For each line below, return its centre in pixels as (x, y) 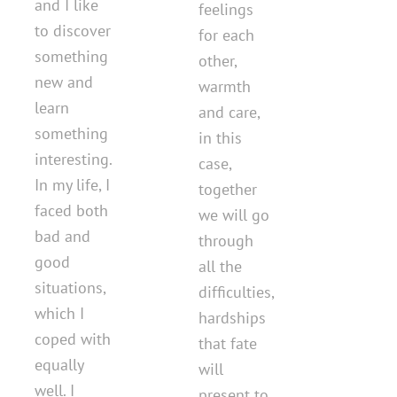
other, (218, 60)
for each (226, 35)
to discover (73, 30)
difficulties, (236, 292)
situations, (70, 287)
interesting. (73, 159)
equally (59, 364)
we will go (234, 214)
